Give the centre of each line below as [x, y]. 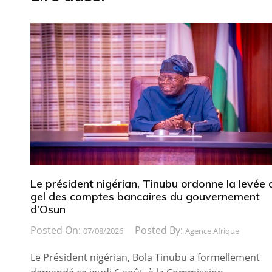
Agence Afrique [212, 230]
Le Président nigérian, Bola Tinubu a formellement [145, 257]
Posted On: [57, 230]
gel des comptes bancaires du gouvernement [145, 197]
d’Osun [48, 209]
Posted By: [160, 230]
